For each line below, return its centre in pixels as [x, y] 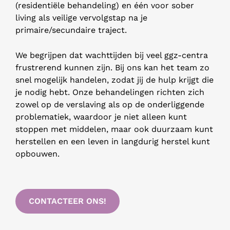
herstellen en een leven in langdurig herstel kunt [113, 142]
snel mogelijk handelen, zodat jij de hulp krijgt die [114, 80]
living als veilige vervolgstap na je [81, 17]
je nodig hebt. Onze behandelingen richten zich [110, 92]
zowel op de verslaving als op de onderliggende [110, 105]
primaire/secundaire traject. [71, 30]
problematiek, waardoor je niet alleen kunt [101, 117]
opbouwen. [37, 154]
